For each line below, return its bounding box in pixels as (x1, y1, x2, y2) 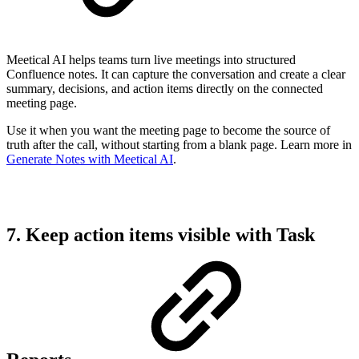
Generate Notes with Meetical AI (6, 152, 173, 166)
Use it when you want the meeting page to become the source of (6, 123, 330, 137)
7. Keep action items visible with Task (6, 224, 315, 245)
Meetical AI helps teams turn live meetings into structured (6, 53, 296, 67)
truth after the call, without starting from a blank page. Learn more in (6, 138, 352, 151)
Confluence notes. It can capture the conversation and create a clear (6, 67, 345, 81)
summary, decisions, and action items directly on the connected (6, 82, 323, 95)
